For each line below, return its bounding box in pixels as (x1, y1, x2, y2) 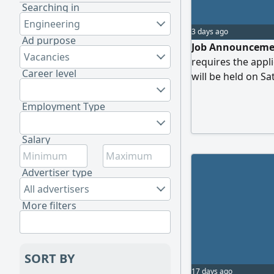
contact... (191, 84, 234, 98)
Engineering (24, 17, 80, 31)
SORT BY (24, 250, 75, 267)
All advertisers (24, 182, 89, 196)
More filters (22, 199, 76, 212)
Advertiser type (22, 166, 92, 179)
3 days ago (191, 26, 228, 37)
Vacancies (24, 50, 70, 64)
